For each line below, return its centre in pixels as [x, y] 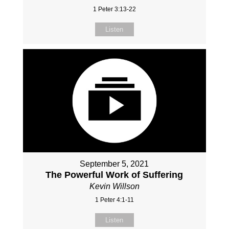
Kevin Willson [114, 186]
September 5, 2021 [114, 164]
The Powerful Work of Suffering [114, 175]
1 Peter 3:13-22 [114, 9]
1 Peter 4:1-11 [114, 200]
